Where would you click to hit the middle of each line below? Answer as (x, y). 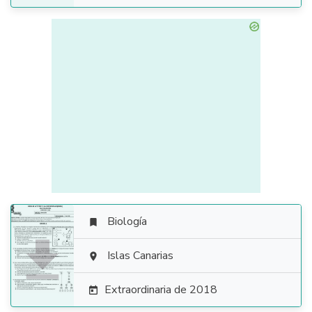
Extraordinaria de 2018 (161, 290)
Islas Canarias (140, 256)
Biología (127, 221)
